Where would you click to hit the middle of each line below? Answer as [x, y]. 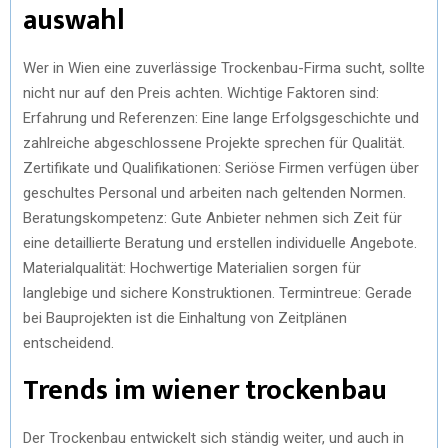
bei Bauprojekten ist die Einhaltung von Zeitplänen [185, 317]
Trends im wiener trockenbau [205, 390]
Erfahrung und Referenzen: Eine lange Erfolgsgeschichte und [221, 117]
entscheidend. [68, 342]
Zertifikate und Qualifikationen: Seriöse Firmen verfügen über [221, 167]
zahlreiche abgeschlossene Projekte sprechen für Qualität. [214, 142]
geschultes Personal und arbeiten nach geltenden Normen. [214, 192]
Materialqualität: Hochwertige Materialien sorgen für [192, 267]
